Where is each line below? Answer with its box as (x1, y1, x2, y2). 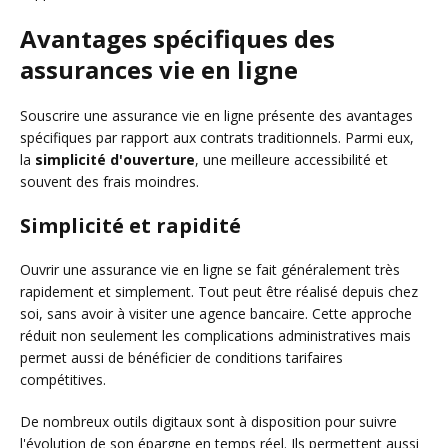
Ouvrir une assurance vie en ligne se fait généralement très (20, 259, 400, 279)
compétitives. (20, 369, 106, 389)
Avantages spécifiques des (20, 21, 335, 55)
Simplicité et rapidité (20, 211, 241, 239)
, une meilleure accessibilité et (195, 149, 388, 169)
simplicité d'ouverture (35, 149, 195, 169)
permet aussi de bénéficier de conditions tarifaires (20, 347, 343, 367)
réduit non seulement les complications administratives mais (20, 325, 411, 345)
